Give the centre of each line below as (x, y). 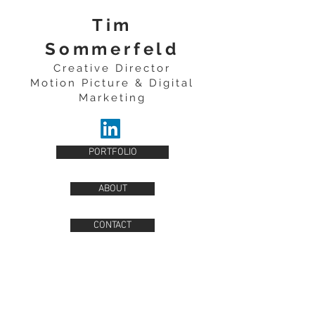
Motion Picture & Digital (112, 83)
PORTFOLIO (112, 152)
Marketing (112, 98)
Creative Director (112, 68)
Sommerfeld (112, 49)
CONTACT (112, 225)
